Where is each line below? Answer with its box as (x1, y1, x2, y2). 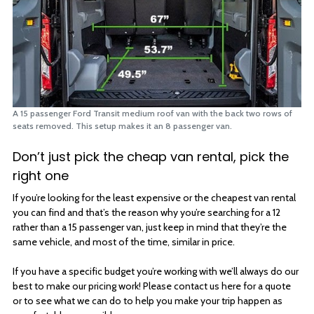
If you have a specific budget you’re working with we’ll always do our (13, 264, 299, 278)
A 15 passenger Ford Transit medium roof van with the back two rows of (13, 107, 292, 118)
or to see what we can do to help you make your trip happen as (13, 294, 282, 307)
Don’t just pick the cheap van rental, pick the (13, 147, 289, 165)
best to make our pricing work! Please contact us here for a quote (13, 279, 291, 292)
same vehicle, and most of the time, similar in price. (13, 235, 237, 248)
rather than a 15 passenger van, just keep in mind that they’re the (13, 220, 287, 233)
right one (13, 166, 69, 184)
